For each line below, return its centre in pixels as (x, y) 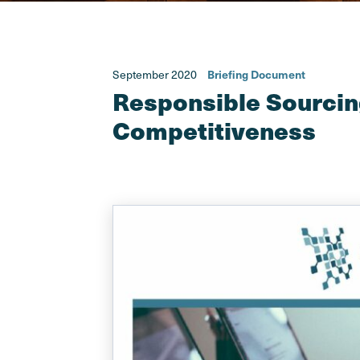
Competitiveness (214, 130)
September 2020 (155, 75)
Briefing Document (256, 74)
